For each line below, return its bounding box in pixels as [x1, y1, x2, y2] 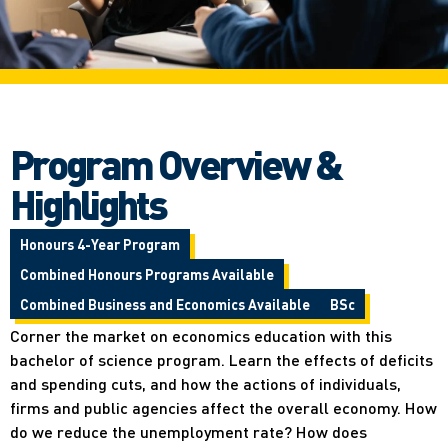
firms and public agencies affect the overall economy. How [10, 396, 437, 418]
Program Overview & [10, 137, 341, 189]
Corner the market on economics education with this [10, 324, 392, 346]
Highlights [10, 177, 166, 229]
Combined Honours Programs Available [20, 264, 274, 283]
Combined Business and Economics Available [20, 294, 310, 313]
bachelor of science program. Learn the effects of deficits [10, 348, 433, 370]
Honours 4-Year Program [20, 234, 180, 253]
